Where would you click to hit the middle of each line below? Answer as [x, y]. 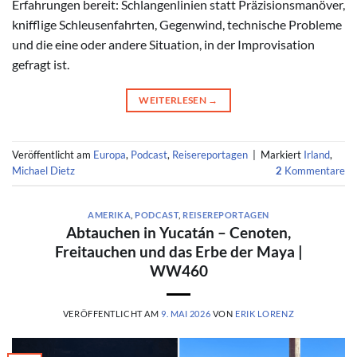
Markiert [282, 155]
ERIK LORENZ [265, 314]
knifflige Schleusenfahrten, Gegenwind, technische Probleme [177, 24]
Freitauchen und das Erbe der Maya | [178, 252]
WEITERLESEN [174, 100]
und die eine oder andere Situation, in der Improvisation [163, 44]
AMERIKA [110, 214]
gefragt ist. [41, 64]
